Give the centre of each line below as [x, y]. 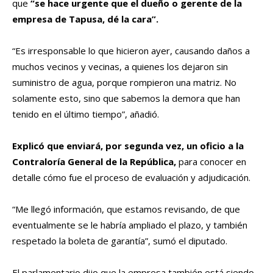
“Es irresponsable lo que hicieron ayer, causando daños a [131, 51]
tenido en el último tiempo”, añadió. [86, 114]
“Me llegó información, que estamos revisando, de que [126, 209]
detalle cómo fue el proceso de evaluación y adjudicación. [131, 178]
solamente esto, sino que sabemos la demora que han [126, 98]
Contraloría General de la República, [94, 162]
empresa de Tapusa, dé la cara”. [85, 19]
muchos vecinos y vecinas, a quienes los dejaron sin [120, 67]
